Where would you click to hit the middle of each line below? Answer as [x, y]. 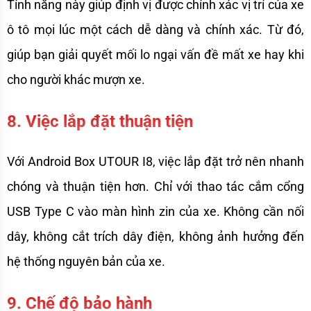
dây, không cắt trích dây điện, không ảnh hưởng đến [155, 237]
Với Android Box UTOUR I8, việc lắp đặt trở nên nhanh [155, 162]
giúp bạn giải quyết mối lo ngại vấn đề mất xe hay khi [155, 55]
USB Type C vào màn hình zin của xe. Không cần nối [155, 212]
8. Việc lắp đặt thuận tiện [100, 122]
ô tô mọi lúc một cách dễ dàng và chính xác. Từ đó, [155, 30]
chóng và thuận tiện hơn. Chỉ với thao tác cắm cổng [155, 187]
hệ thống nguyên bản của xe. [87, 262]
